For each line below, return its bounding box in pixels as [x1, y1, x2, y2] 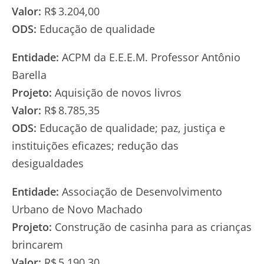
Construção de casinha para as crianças [52, 219, 252, 234]
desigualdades [12, 156, 84, 170]
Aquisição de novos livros [52, 85, 181, 100]
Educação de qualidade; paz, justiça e [37, 120, 225, 135]
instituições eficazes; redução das [12, 138, 179, 153]
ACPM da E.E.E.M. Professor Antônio [59, 49, 240, 64]
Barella [12, 67, 47, 82]
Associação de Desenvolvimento [59, 184, 222, 199]
